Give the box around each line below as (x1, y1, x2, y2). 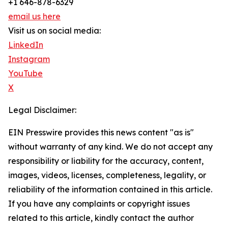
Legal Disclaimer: (8, 105, 76, 116)
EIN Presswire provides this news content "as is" (8, 127, 194, 138)
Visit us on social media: (8, 25, 101, 36)
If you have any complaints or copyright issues (8, 198, 190, 209)
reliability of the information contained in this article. (8, 184, 212, 195)
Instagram (8, 54, 50, 65)
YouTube (8, 68, 43, 79)
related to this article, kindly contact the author (8, 213, 194, 223)
